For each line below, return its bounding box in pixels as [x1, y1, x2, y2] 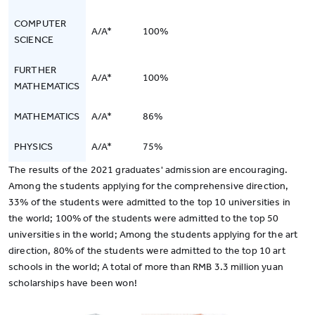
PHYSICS [14, 141, 53, 153]
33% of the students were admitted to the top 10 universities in [8, 196, 290, 208]
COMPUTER [14, 18, 67, 30]
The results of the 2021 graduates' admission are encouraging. [8, 164, 288, 176]
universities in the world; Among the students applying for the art [8, 229, 298, 240]
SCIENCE [14, 34, 53, 46]
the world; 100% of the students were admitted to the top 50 [8, 212, 279, 224]
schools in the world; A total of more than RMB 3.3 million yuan [8, 261, 283, 273]
